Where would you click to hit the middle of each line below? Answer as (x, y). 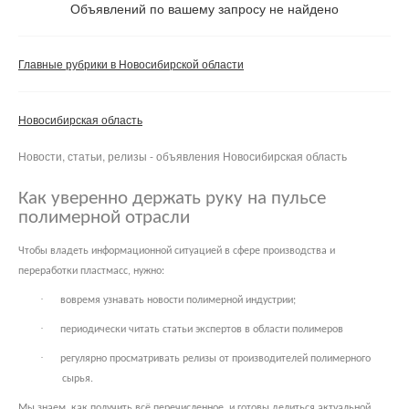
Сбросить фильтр (267, 103)
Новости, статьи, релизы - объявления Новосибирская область (183, 155)
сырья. (78, 378)
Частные (77, 16)
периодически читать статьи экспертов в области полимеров (202, 329)
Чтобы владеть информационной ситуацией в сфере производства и (177, 251)
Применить (154, 105)
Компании (80, 43)
